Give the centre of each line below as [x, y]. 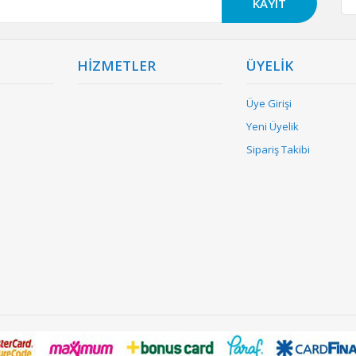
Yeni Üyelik [273, 126]
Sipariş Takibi [279, 149]
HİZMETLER [116, 66]
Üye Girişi [269, 103]
